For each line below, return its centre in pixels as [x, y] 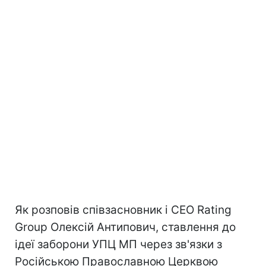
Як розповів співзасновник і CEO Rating [123, 210]
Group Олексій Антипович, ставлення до [125, 227]
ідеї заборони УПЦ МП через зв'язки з [118, 244]
